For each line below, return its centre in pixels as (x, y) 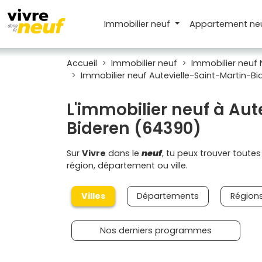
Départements (168, 196)
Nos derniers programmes (156, 230)
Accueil (82, 63)
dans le (124, 153)
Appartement (219, 24)
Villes (93, 196)
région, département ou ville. (127, 166)
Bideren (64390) (134, 128)
